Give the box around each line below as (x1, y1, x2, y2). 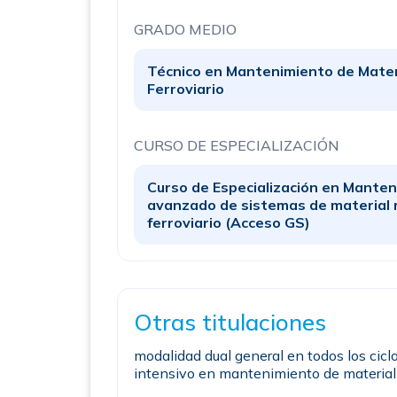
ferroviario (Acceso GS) (147, 214, 310, 231)
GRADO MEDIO (134, 20, 237, 38)
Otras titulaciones (134, 307, 326, 337)
